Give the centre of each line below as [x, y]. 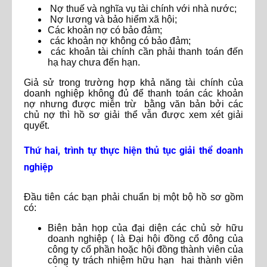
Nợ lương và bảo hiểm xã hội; [112, 20]
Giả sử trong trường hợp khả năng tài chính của [133, 83]
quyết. [37, 126]
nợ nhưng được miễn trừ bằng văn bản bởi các [133, 104]
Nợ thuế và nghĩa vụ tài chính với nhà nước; [142, 9]
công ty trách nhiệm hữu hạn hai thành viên [145, 260]
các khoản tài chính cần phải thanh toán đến [145, 52]
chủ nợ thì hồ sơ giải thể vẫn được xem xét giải [133, 115]
